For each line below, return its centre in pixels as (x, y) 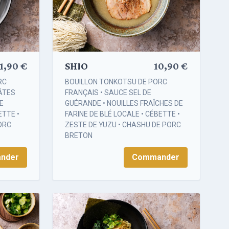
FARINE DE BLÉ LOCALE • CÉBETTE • (122, 114)
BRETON (79, 136)
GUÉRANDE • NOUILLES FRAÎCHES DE (124, 104)
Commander (156, 157)
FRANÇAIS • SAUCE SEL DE (108, 93)
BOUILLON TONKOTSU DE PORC (116, 82)
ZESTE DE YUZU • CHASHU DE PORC (123, 125)
